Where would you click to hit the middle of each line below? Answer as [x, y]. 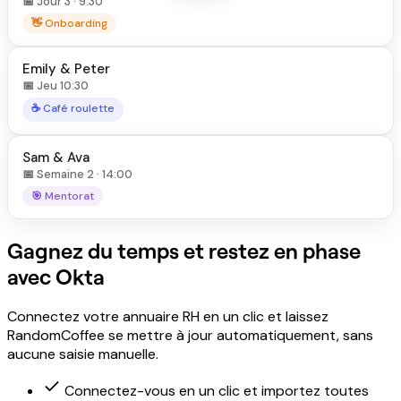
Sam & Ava [56, 158]
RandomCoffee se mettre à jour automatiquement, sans [190, 336]
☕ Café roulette [73, 109]
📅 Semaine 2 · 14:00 [77, 175]
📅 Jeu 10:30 [55, 86]
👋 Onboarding [69, 24]
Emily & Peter [66, 69]
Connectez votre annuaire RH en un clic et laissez [168, 317]
